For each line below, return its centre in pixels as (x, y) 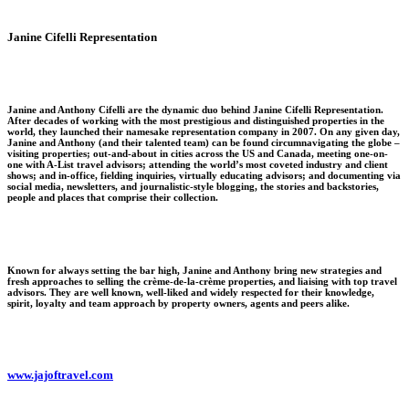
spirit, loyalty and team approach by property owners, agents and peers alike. (178, 303)
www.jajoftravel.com (60, 374)
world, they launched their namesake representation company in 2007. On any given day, (204, 131)
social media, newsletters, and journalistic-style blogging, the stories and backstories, (193, 186)
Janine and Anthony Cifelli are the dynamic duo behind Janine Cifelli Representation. (195, 109)
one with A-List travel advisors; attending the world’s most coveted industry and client (198, 164)
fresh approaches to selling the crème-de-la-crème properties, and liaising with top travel (202, 281)
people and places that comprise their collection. (113, 197)
